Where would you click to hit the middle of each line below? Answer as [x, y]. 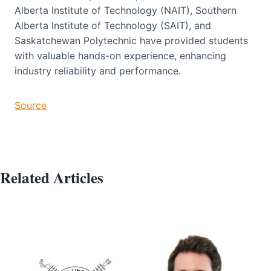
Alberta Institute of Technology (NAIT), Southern [126, 11]
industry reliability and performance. [98, 71]
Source [31, 106]
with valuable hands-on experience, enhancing [120, 56]
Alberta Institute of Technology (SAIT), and [113, 26]
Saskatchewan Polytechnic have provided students [131, 41]
